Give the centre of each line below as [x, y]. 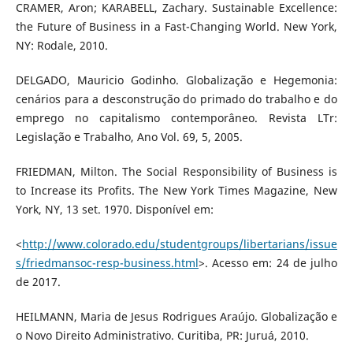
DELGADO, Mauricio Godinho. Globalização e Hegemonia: [176, 80]
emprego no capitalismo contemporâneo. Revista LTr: [176, 118]
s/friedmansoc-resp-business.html [107, 263]
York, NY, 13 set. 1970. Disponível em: [114, 210]
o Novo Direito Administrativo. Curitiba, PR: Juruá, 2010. [162, 336]
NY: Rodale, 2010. [61, 46]
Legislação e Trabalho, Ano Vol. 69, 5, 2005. [129, 137]
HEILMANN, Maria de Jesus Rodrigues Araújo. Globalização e [176, 317]
